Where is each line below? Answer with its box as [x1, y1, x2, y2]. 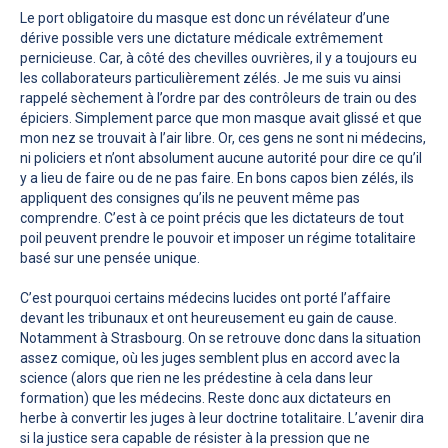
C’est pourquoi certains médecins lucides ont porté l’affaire [20, 289, 391, 306]
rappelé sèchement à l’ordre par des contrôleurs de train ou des [20, 89, 417, 106]
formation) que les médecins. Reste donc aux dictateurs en [20, 389, 391, 406]
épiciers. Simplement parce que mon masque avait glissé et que [20, 109, 422, 126]
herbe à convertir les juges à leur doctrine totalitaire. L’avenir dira [20, 409, 424, 426]
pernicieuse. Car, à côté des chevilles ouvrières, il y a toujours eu [20, 49, 417, 66]
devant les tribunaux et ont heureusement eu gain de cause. [20, 309, 397, 326]
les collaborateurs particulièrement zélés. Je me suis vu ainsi [20, 69, 401, 86]
